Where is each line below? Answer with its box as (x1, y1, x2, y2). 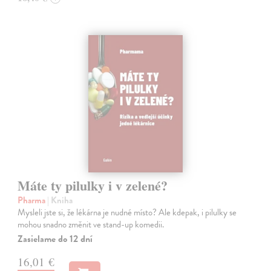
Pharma (18, 194, 48, 207)
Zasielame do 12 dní (18, 232, 93, 247)
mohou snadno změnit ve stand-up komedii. (18, 218, 165, 232)
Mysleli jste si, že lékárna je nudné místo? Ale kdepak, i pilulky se (18, 206, 237, 220)
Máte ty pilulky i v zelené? (18, 175, 168, 196)
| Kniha (47, 194, 73, 207)
